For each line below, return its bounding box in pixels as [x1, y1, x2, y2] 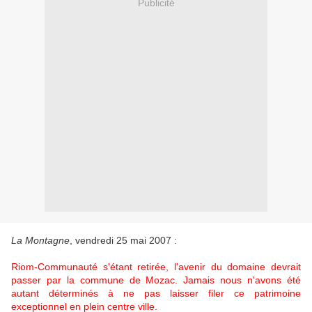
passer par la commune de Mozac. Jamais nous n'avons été [11, 274, 301, 286]
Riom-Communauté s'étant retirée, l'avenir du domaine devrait [11, 261, 301, 273]
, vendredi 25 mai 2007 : [70, 235, 177, 247]
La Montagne [11, 235, 70, 247]
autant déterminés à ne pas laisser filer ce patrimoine [11, 288, 301, 299]
